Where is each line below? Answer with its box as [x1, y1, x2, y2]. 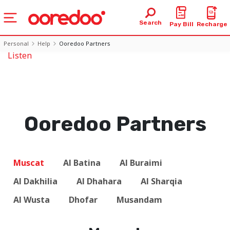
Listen [8, 50, 32, 61]
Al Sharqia [141, 176, 182, 187]
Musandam [117, 194, 162, 205]
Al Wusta [13, 194, 50, 205]
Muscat [13, 157, 44, 168]
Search [139, 19, 162, 27]
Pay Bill [169, 20, 194, 28]
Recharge [197, 21, 227, 28]
